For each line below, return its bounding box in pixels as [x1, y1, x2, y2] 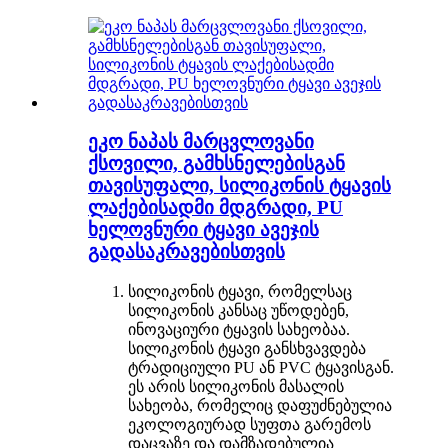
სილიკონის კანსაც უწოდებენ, [128, 301, 349, 319]
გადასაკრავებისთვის [88, 240, 285, 262]
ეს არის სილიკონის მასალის [128, 377, 344, 395]
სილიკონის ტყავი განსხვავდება [128, 339, 366, 357]
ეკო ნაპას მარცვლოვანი [88, 130, 314, 152]
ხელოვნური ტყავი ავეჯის [88, 218, 319, 240]
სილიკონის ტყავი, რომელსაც [128, 282, 352, 300]
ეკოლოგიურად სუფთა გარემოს [128, 415, 371, 433]
